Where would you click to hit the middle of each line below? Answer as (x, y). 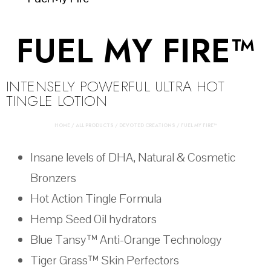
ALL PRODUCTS (94, 125)
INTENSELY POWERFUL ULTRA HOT (116, 86)
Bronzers (53, 178)
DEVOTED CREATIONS (147, 125)
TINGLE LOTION (57, 100)
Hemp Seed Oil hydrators (93, 219)
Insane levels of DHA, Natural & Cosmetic (133, 157)
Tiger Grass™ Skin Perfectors (105, 260)
